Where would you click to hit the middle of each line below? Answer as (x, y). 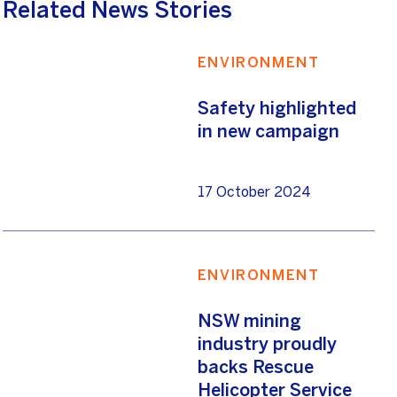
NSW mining (249, 321)
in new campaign (268, 131)
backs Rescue (255, 367)
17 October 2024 (254, 193)
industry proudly (267, 344)
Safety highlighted (276, 108)
